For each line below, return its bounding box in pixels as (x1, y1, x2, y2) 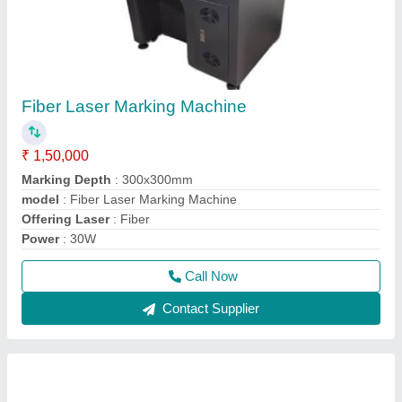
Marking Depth (22, 172, 115, 187)
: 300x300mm (115, 172, 193, 187)
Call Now (184, 268, 238, 284)
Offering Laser (22, 212, 109, 226)
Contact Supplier (159, 301, 259, 316)
